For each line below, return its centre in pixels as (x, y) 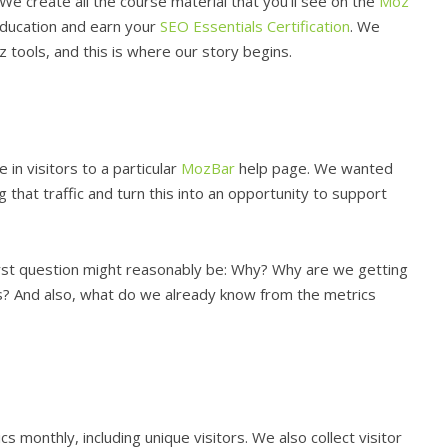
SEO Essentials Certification (255, 25)
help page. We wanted (314, 168)
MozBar (208, 168)
